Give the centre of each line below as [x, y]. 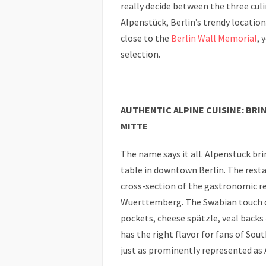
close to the [146, 38]
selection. [140, 54]
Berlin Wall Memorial [214, 38]
